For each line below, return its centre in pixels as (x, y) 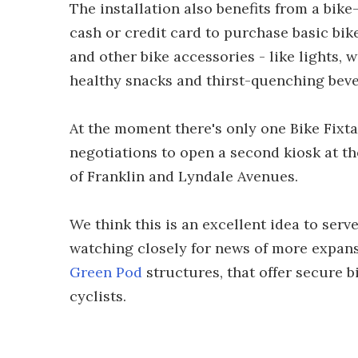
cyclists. (98, 296)
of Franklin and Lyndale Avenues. (184, 176)
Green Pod (106, 272)
